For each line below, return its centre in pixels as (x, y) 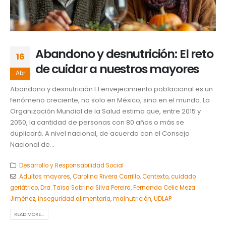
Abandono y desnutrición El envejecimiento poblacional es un (111, 89)
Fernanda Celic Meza (164, 187)
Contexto (155, 176)
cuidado (183, 176)
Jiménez (23, 199)
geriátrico (24, 187)
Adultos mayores (44, 176)
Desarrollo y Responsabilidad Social (71, 165)
